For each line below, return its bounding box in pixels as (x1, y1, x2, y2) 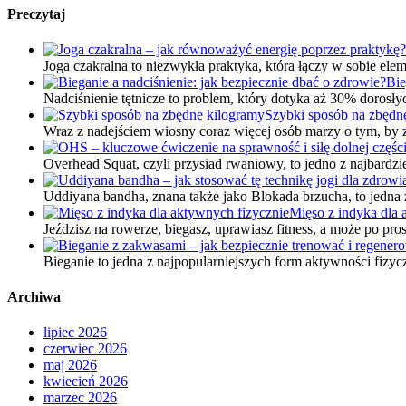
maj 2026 (43, 357, 97, 373)
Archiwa (7, 289, 61, 305)
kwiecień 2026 (43, 373, 128, 390)
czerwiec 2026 (43, 341, 127, 357)
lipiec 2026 (43, 324, 107, 341)
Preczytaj (7, 5, 65, 22)
